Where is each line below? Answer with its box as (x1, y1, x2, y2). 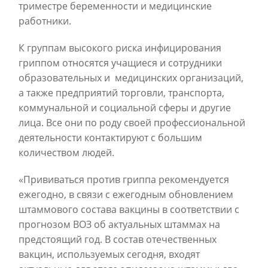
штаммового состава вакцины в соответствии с (19, 203, 239, 216)
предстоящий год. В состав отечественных (19, 233, 217, 246)
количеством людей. (19, 146, 114, 159)
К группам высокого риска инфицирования (19, 41, 221, 54)
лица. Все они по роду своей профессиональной (19, 116, 245, 129)
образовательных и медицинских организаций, (19, 71, 243, 84)
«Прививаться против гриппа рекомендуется (19, 173, 229, 186)
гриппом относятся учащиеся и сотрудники (19, 56, 222, 69)
